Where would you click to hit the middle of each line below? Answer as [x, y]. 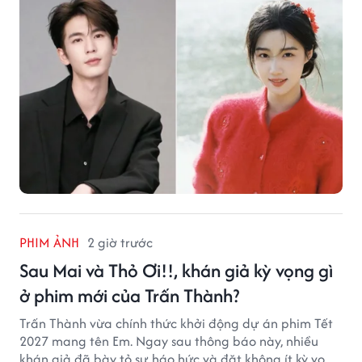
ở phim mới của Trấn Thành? [129, 296]
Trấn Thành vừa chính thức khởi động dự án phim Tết [176, 324]
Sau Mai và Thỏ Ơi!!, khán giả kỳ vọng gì [176, 271]
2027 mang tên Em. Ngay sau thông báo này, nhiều [169, 341]
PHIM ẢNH [49, 243]
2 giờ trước [120, 243]
